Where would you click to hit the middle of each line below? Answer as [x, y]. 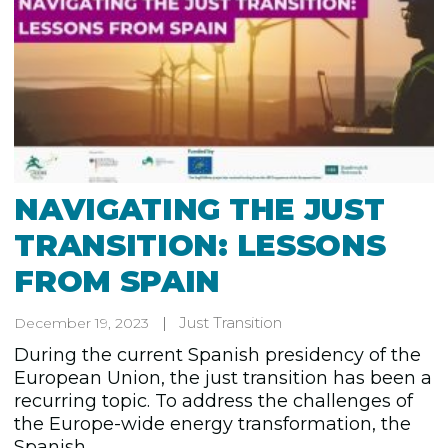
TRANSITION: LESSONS [200, 245]
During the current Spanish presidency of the [218, 354]
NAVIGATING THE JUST [199, 209]
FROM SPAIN [117, 281]
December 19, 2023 [82, 322]
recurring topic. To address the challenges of [214, 400]
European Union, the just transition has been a [223, 377]
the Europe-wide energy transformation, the [213, 423]
